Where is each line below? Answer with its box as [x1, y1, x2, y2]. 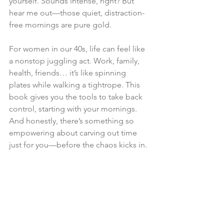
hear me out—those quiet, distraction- [9, 8, 144, 18]
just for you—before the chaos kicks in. [9, 140, 147, 150]
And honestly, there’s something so [9, 116, 136, 126]
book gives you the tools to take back [9, 92, 144, 102]
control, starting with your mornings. [9, 104, 139, 114]
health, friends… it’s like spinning [9, 68, 128, 78]
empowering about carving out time [9, 128, 139, 138]
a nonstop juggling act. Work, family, [9, 56, 141, 66]
